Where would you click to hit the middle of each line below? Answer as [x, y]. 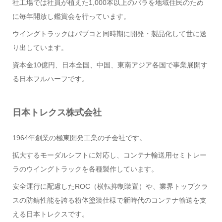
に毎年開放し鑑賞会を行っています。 [71, 16]
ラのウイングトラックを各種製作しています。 [85, 169]
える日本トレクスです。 [50, 214]
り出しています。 [40, 47]
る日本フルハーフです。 [50, 79]
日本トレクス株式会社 [57, 112]
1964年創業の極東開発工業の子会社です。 [79, 138]
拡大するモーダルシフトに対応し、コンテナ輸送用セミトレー [109, 155]
